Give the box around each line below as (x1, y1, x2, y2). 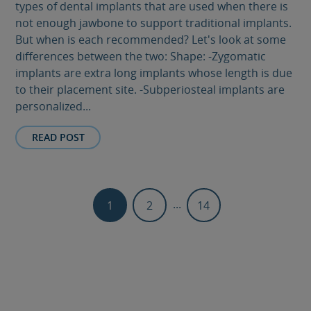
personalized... (15, 98, 92, 114)
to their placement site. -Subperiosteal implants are (15, 81, 285, 97)
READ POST (31, 130, 85, 144)
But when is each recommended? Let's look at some (15, 31, 287, 47)
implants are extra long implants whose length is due (15, 65, 293, 81)
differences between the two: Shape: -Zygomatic (15, 48, 267, 64)
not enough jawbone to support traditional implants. (15, 15, 292, 31)
